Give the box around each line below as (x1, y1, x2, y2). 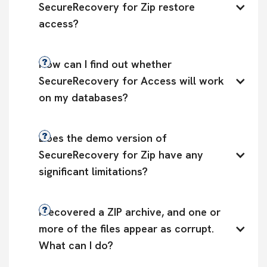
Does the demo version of (39, 131, 167, 145)
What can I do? (39, 238, 113, 252)
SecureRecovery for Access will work (39, 74, 224, 88)
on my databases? (39, 91, 128, 104)
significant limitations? (39, 164, 148, 178)
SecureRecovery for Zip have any (39, 148, 203, 162)
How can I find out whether (39, 57, 172, 71)
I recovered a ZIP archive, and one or (39, 205, 221, 219)
